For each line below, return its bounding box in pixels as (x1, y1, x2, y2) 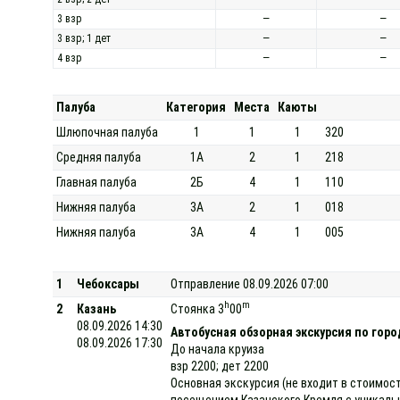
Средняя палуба (56, 150, 142, 164)
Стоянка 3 (171, 301, 225, 316)
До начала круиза (171, 341, 265, 356)
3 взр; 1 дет (57, 31, 112, 45)
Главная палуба (56, 175, 137, 189)
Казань (77, 301, 117, 316)
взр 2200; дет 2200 (171, 358, 270, 373)
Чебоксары (77, 276, 140, 291)
